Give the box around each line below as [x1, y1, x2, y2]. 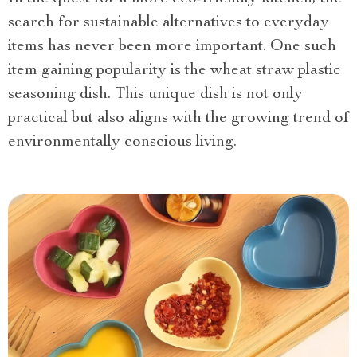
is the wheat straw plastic [171, 63, 341, 79]
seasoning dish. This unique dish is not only [8, 87, 303, 103]
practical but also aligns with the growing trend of [8, 111, 349, 127]
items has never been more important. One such [8, 39, 336, 55]
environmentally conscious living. [8, 135, 237, 151]
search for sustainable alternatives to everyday [8, 15, 329, 31]
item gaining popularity [8, 63, 167, 79]
